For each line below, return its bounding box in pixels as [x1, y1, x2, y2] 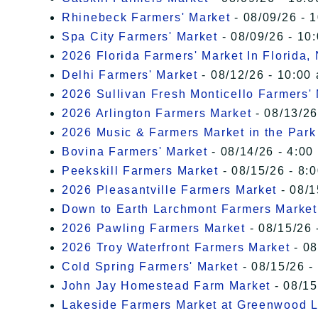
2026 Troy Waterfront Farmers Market [62, 241, 290, 254]
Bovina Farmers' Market [62, 146, 208, 158]
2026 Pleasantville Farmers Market [62, 184, 278, 197]
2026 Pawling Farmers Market [62, 222, 246, 235]
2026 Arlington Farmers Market [62, 107, 252, 120]
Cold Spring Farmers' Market [62, 261, 238, 273]
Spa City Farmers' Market [62, 31, 218, 43]
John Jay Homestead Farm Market [62, 280, 270, 292]
